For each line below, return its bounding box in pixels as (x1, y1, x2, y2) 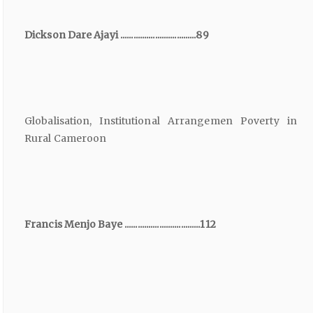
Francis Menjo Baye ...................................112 (24, 217, 216, 231)
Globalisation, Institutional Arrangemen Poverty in (24, 114, 297, 127)
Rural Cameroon (24, 131, 107, 145)
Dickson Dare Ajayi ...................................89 (24, 28, 209, 41)
